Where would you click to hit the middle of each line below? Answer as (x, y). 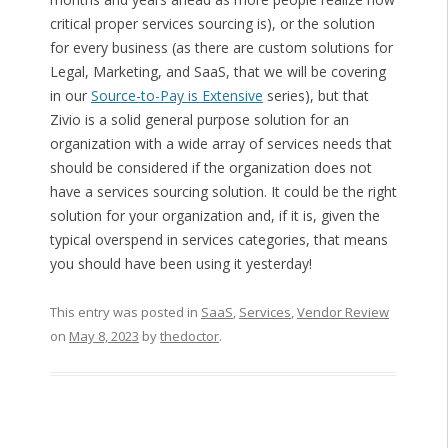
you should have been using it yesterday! (180, 264)
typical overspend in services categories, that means (218, 240)
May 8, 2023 (103, 336)
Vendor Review (342, 312)
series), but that (315, 96)
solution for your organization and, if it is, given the (214, 216)
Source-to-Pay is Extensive (176, 96)
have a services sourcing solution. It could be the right (223, 192)
